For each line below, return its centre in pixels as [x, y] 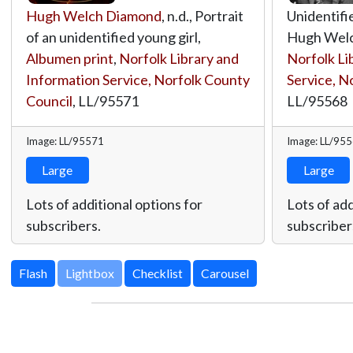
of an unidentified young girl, [113, 37]
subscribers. [63, 225]
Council [49, 100]
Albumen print [69, 58]
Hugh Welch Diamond [93, 15]
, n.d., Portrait [202, 15]
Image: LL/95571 [65, 141]
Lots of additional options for [114, 204]
